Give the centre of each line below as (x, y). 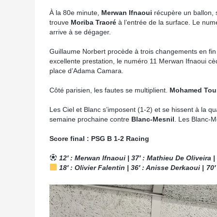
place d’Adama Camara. (86, 71)
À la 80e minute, (75, 13)
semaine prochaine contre (90, 119)
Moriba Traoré (93, 22)
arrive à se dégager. (80, 32)
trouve (60, 22)
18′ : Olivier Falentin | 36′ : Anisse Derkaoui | (132, 168)
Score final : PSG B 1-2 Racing (99, 139)
